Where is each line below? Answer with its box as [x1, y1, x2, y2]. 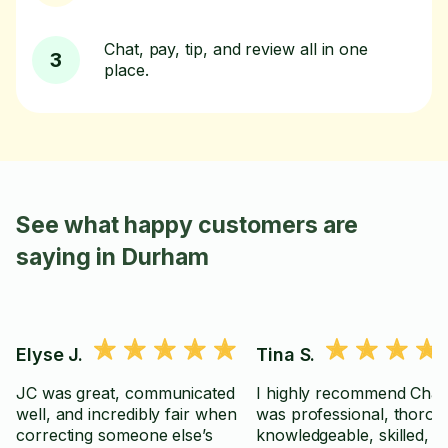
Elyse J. [16, 344, 84, 365]
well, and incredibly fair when [16, 404, 237, 424]
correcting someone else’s [16, 425, 213, 445]
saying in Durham [16, 243, 209, 271]
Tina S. [256, 344, 316, 365]
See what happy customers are [16, 211, 358, 239]
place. [104, 60, 149, 80]
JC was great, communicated [16, 383, 235, 403]
